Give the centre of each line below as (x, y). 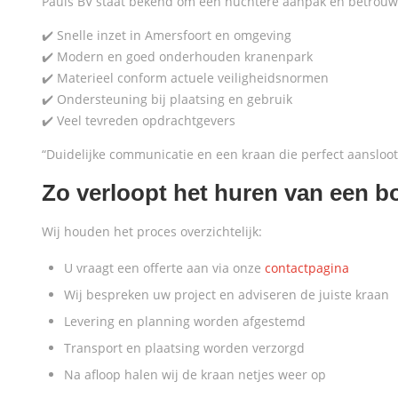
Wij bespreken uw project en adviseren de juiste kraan (227, 295)
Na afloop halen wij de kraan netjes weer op (195, 374)
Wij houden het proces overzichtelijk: (152, 231)
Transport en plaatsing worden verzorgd (184, 348)
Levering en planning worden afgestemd (185, 321)
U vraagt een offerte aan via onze (164, 268)
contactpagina (307, 268)
